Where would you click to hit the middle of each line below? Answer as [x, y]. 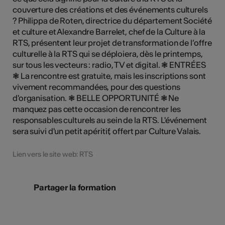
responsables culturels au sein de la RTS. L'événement [110, 120]
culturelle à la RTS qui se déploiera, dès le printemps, [108, 54]
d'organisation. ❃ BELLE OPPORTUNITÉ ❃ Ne [96, 98]
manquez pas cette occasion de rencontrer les [97, 109]
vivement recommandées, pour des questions [97, 87]
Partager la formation [75, 188]
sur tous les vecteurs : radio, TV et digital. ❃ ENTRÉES [109, 65]
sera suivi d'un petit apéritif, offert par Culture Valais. [107, 131]
